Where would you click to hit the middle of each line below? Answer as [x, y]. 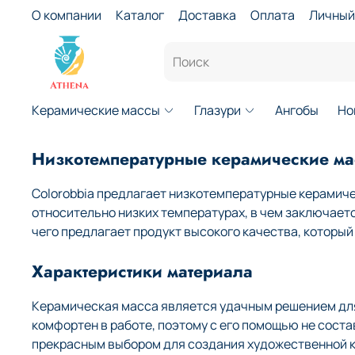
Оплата [273, 15]
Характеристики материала [142, 272]
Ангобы [297, 111]
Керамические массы [96, 111]
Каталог [140, 15]
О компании [67, 15]
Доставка [207, 15]
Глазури [218, 111]
